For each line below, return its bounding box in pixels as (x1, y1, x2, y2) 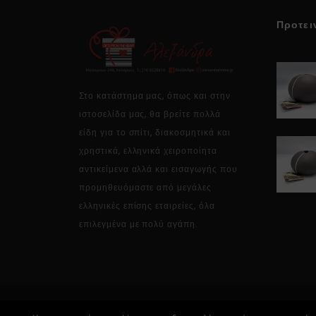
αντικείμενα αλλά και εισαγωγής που (79, 163, 238, 176)
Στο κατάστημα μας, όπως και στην (79, 90, 231, 102)
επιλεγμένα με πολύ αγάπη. (79, 218, 198, 231)
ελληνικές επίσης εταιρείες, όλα (79, 200, 215, 212)
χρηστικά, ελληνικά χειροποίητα (79, 145, 217, 157)
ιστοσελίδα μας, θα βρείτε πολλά (79, 108, 221, 121)
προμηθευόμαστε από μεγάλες (79, 181, 212, 194)
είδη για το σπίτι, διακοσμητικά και (79, 126, 231, 139)
